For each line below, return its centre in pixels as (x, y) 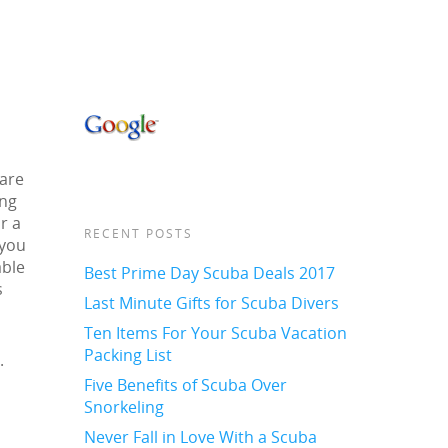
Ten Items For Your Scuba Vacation (216, 332)
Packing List (128, 354)
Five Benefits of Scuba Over (186, 384)
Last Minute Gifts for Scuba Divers (212, 302)
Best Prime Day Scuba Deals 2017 (210, 272)
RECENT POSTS (139, 233)
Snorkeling (124, 406)
